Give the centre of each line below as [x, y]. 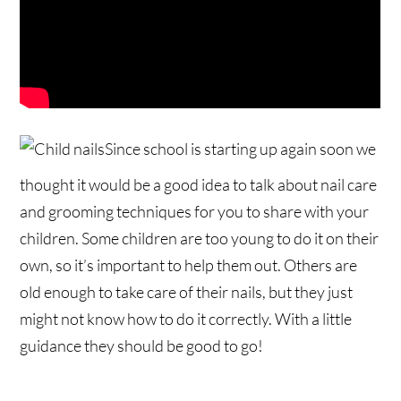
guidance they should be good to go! [142, 346]
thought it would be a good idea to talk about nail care [199, 185]
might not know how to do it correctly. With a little [186, 319]
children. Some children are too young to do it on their [200, 239]
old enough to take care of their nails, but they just [187, 292]
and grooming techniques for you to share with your [195, 212]
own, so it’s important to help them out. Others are [189, 265]
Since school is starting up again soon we [241, 149]
